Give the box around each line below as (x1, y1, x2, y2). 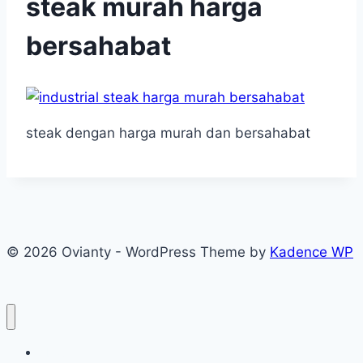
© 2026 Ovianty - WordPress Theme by (6, 244, 270, 261)
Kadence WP (270, 244, 353, 261)
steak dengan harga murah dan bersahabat (26, 125, 310, 142)
